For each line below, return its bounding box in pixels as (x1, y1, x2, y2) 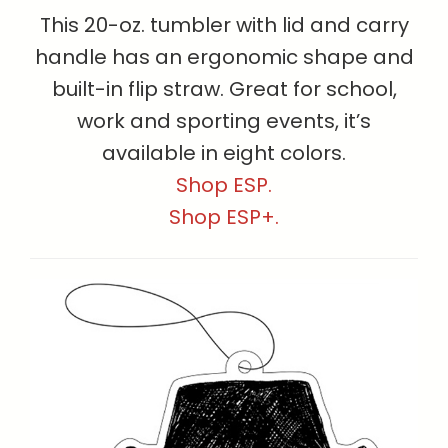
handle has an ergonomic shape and (34, 42, 414, 71)
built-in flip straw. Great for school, (51, 74, 397, 103)
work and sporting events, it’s (77, 106, 371, 135)
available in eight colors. (102, 138, 346, 167)
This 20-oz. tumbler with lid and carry (39, 10, 409, 39)
